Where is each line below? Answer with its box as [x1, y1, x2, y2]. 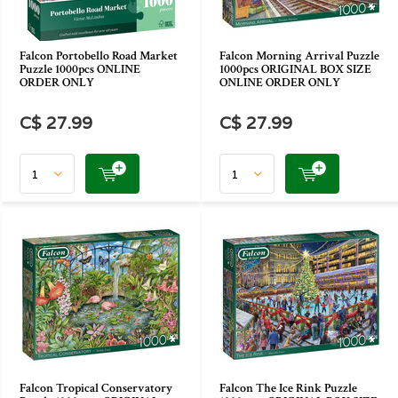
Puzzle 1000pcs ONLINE [20, 61, 140, 77]
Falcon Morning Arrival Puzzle [219, 48, 379, 64]
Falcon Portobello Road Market [20, 48, 178, 64]
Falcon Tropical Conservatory [20, 380, 172, 396]
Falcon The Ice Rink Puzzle [219, 380, 357, 396]
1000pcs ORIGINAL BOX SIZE [219, 61, 371, 77]
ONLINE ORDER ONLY [219, 75, 340, 91]
